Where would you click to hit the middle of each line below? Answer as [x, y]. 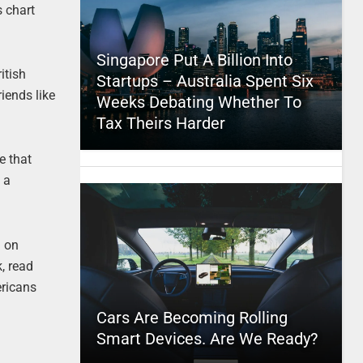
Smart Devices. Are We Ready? [207, 339]
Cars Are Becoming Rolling [192, 318]
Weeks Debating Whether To [199, 102]
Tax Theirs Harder [160, 123]
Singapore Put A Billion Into [194, 60]
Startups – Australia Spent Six [205, 81]
